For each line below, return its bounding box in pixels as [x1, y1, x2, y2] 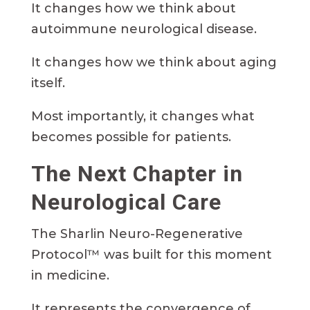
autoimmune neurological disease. [30, 21, 257, 37]
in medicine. [30, 268, 109, 284]
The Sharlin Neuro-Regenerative [30, 226, 243, 242]
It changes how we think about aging [30, 55, 277, 71]
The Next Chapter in [30, 161, 243, 188]
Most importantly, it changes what [30, 109, 255, 125]
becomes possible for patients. [30, 129, 231, 145]
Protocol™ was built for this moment [30, 247, 272, 263]
